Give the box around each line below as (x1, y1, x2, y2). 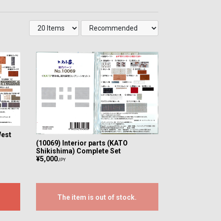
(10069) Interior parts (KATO (36, 139, 128, 147)
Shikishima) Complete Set (36, 147, 121, 155)
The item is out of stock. (57, 193, 137, 202)
